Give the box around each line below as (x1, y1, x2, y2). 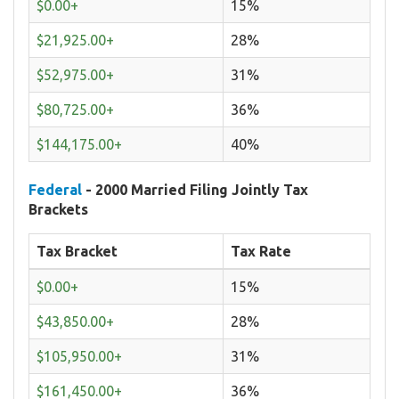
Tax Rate (231, 242, 291, 259)
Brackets (28, 200, 88, 217)
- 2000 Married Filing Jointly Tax (82, 181, 308, 198)
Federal (28, 181, 82, 198)
